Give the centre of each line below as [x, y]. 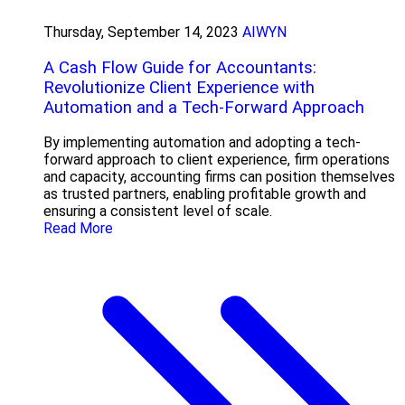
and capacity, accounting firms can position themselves [219, 177]
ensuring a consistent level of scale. [158, 212]
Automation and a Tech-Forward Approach [204, 107]
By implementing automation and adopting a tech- [202, 143]
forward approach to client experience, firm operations [217, 160]
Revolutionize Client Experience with [179, 87]
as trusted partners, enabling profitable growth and [205, 194]
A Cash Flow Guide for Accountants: [180, 67]
